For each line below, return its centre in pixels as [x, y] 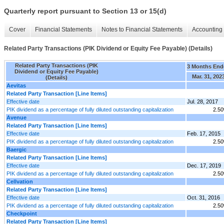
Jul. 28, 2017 [202, 101]
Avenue [16, 117]
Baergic [16, 149]
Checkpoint [22, 213]
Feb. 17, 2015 [204, 133]
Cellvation [20, 181]
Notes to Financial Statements [142, 30]
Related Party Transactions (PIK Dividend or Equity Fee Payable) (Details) [108, 49]
